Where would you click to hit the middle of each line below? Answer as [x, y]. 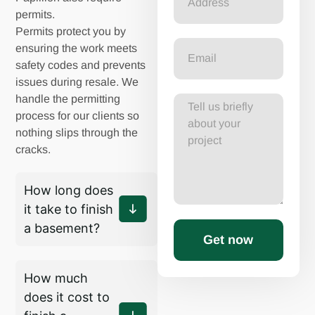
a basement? [62, 228]
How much [56, 278]
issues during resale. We [77, 82]
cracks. [33, 149]
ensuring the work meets [77, 48]
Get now [229, 240]
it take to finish [69, 209]
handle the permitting [68, 98]
